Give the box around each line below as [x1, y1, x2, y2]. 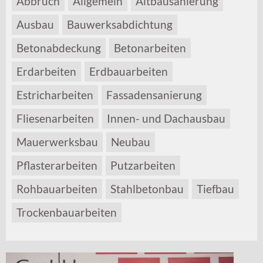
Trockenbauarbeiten [16, 205, 117, 219]
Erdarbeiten [16, 65, 76, 78]
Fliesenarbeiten [16, 112, 94, 125]
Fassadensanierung [106, 88, 202, 102]
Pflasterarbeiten [16, 159, 97, 172]
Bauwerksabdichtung [67, 18, 173, 31]
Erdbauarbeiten [89, 65, 168, 78]
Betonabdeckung [16, 41, 101, 55]
